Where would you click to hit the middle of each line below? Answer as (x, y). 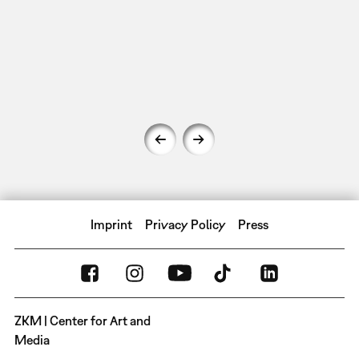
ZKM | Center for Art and (82, 320)
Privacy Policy (185, 224)
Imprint (112, 224)
